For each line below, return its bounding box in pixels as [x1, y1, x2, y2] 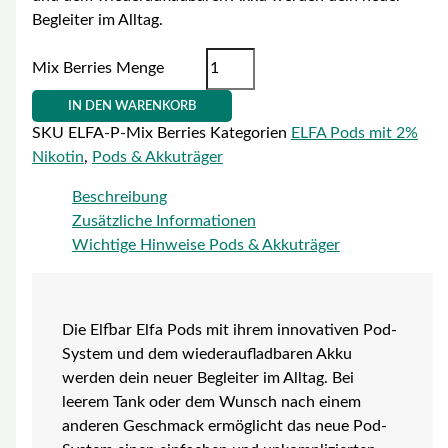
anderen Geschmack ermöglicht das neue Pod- [61, 418, 387, 434]
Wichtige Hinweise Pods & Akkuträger [71, 237, 340, 253]
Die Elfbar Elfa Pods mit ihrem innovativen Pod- [61, 322, 397, 338]
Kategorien [209, 126, 287, 142]
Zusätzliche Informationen [71, 213, 256, 229]
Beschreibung [71, 189, 167, 205]
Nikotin [31, 150, 84, 166]
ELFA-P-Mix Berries [67, 126, 210, 142]
